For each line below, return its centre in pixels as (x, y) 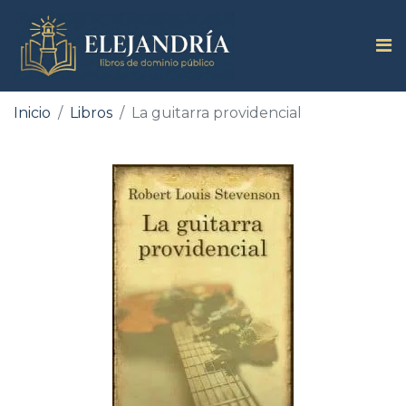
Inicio (32, 112)
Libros (91, 112)
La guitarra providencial (217, 112)
